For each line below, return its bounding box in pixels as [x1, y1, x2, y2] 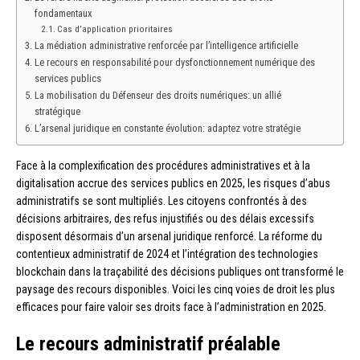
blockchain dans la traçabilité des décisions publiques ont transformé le [16, 264, 344, 278]
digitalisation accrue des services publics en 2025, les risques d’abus [16, 176, 330, 190]
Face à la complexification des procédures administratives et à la [16, 158, 310, 172]
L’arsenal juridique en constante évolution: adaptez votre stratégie [34, 121, 301, 134]
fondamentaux [34, 6, 92, 19]
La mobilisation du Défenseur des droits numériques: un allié [34, 88, 281, 101]
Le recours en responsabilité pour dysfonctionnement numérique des [34, 55, 315, 68]
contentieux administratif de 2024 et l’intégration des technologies [16, 247, 318, 260]
